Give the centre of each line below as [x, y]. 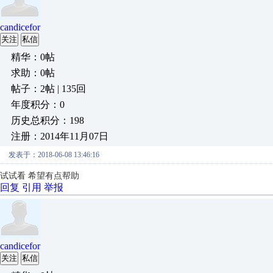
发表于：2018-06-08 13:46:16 [54, 155]
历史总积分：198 [48, 120]
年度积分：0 [38, 105]
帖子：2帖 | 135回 [48, 89]
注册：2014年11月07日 [60, 136]
